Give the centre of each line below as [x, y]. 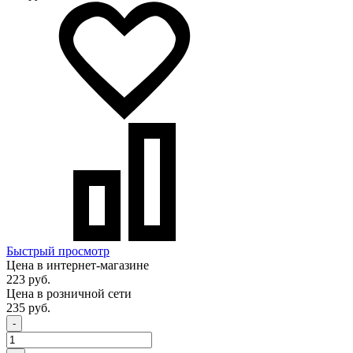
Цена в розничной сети [69, 293]
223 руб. [28, 279]
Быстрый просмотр [58, 251]
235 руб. [28, 307]
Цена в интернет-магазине [78, 265]
